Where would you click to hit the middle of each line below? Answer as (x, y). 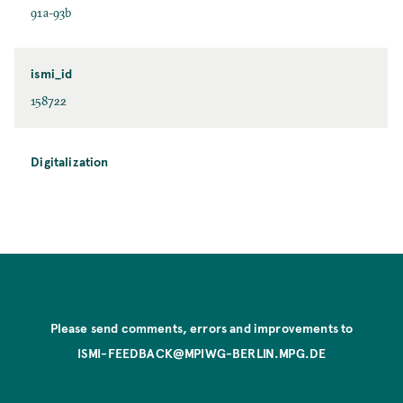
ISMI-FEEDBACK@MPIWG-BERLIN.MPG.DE (201, 353)
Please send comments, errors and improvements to (201, 327)
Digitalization (70, 162)
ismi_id (52, 74)
